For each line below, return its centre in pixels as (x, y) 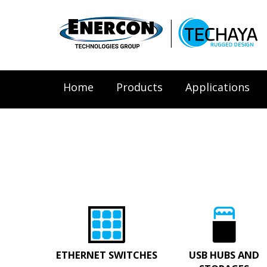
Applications (218, 87)
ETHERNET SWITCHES (107, 255)
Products (139, 87)
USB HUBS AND (224, 255)
